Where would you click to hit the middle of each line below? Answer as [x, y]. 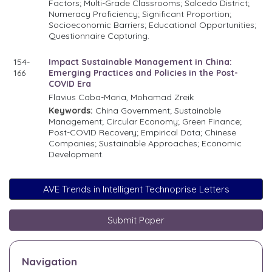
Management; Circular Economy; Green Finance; [145, 121]
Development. [76, 154]
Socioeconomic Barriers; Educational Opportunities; [153, 25]
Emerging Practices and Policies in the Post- [144, 73]
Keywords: [71, 110]
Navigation [49, 261]
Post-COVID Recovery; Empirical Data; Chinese [143, 132]
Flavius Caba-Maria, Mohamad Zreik [121, 97]
